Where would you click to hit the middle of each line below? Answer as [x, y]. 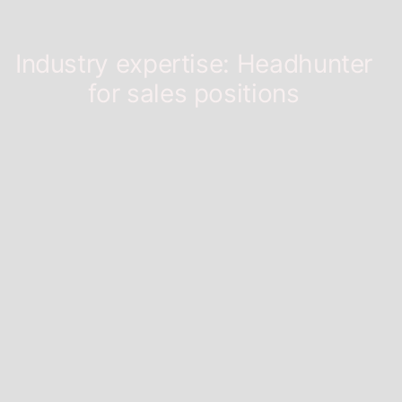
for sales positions [194, 93]
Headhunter [305, 63]
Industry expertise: [126, 63]
